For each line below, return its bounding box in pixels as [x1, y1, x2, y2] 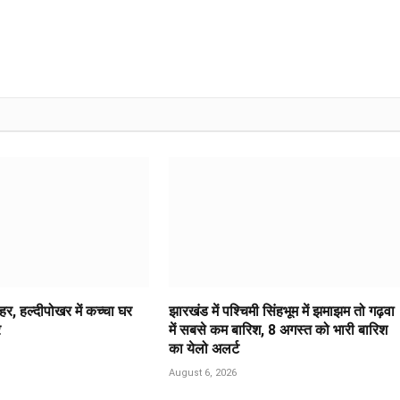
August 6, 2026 [168, 367, 237, 379]
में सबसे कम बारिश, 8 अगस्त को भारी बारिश [168, 321, 387, 339]
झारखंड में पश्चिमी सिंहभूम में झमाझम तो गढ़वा [168, 303, 395, 321]
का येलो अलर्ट [168, 340, 239, 358]
